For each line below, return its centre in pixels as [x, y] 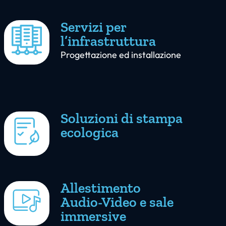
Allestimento [101, 188]
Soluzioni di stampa [122, 119]
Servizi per [94, 27]
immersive [93, 216]
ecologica [90, 133]
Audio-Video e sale [117, 202]
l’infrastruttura [108, 41]
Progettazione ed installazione [121, 55]
